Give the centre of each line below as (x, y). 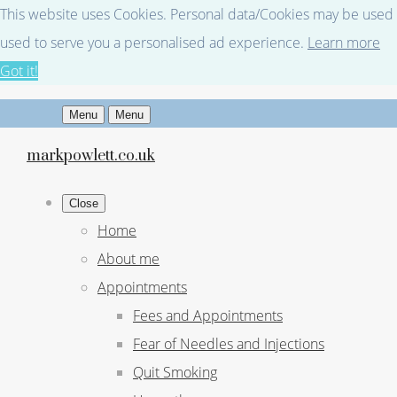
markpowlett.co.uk (91, 156)
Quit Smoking (175, 372)
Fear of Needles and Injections (229, 344)
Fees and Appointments (208, 315)
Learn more (344, 43)
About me (128, 259)
